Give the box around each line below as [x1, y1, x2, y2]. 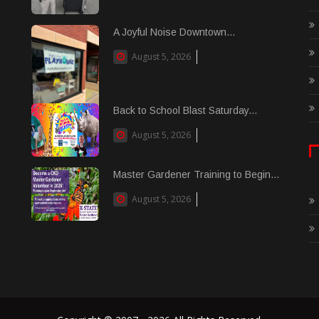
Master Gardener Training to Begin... [113, 169, 279, 180]
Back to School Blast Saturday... [113, 105, 257, 116]
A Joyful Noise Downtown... [113, 26, 235, 38]
